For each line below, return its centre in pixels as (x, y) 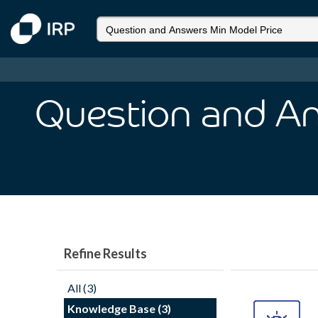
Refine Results (105, 253)
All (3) (82, 288)
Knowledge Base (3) (119, 308)
